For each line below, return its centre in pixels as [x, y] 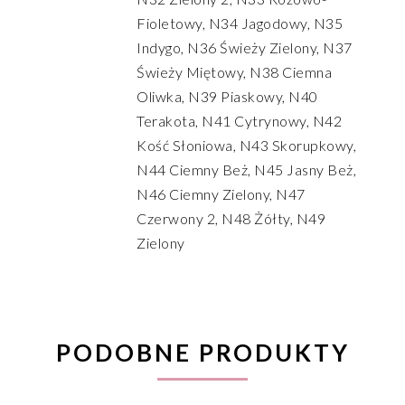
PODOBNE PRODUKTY [202, 353]
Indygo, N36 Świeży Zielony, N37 [245, 47]
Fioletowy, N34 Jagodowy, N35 [240, 23]
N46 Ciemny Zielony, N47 [221, 194]
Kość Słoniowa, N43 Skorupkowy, [246, 145]
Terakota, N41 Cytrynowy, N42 [239, 121]
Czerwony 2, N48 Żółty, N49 [231, 218]
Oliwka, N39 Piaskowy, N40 [227, 96]
